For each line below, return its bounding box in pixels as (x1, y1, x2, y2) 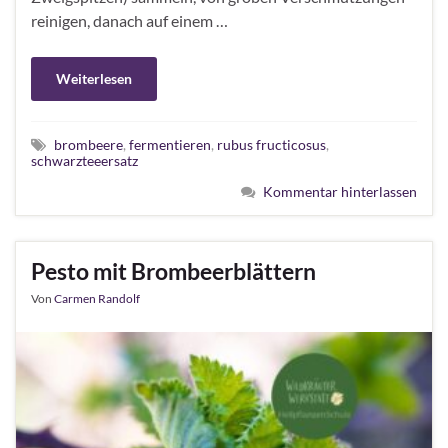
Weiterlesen (56, 69, 132, 87)
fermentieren (129, 135, 211, 153)
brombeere (54, 135, 123, 153)
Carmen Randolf (54, 290, 140, 306)
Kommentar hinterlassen (263, 182, 417, 200)
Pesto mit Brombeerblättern (31, 256, 316, 285)
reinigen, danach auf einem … (31, 10, 228, 30)
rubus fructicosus (217, 135, 326, 153)
